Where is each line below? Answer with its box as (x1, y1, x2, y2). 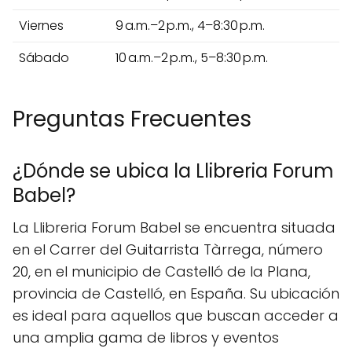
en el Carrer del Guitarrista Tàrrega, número (13, 239, 323, 259)
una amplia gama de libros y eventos (13, 327, 279, 347)
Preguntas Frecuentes (13, 103, 251, 134)
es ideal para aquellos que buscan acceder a (13, 305, 339, 325)
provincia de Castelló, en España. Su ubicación (13, 283, 339, 303)
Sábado (19, 48, 69, 67)
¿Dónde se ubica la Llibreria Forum (13, 157, 334, 184)
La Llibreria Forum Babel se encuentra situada (13, 217, 335, 237)
